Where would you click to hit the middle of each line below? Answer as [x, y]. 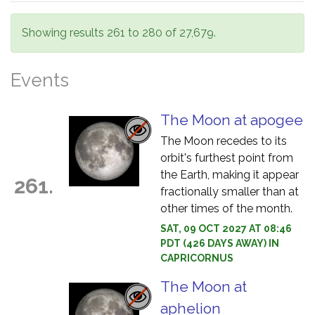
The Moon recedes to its [224, 141]
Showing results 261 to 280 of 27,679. [119, 33]
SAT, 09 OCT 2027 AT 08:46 [226, 229]
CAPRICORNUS [197, 258]
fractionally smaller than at [230, 192]
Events [40, 80]
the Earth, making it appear [230, 175]
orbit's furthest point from [227, 158]
